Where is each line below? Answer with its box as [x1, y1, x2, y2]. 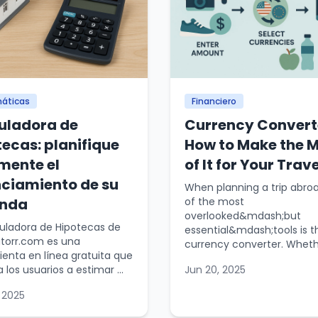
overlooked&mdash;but [185, 209, 301, 223]
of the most [185, 194, 244, 209]
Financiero [192, 95, 236, 107]
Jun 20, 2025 [185, 263, 246, 277]
